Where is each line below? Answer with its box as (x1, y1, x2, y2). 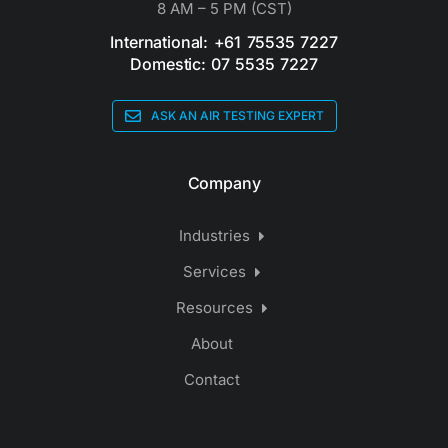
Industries (178, 226, 250, 245)
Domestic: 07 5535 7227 (130, 54, 318, 74)
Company (187, 173, 261, 193)
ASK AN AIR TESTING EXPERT (150, 108, 324, 123)
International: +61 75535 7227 (110, 32, 338, 52)
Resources (175, 298, 253, 317)
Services (182, 262, 246, 281)
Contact (184, 370, 240, 389)
